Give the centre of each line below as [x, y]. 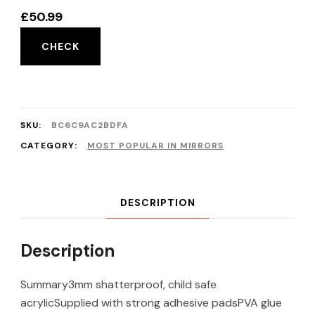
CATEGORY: [50, 146]
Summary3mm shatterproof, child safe [118, 284]
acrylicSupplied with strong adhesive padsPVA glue [151, 303]
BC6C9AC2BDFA [90, 125]
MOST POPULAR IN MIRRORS [155, 146]
